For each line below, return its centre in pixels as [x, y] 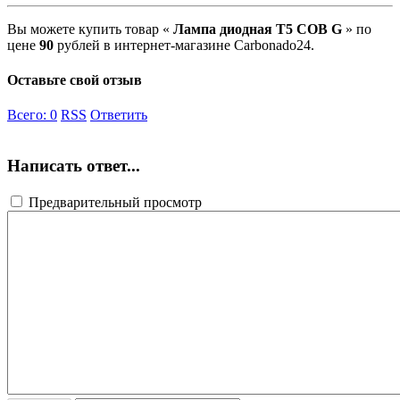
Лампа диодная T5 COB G [258, 29]
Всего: [29, 115]
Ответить [119, 115]
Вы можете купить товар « [88, 29]
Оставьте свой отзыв [75, 80]
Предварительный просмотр [113, 202]
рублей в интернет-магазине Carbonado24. [184, 45]
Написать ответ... [74, 166]
